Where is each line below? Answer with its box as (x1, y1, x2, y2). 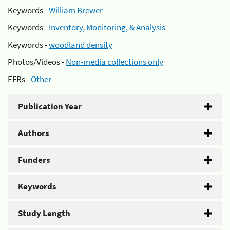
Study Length (18, 207, 70, 219)
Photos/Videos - (8, 56, 66, 67)
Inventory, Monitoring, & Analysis (49, 22, 165, 33)
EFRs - (8, 73, 31, 85)
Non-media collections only (66, 56, 163, 67)
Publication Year (18, 100, 82, 112)
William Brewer (49, 4, 103, 16)
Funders (18, 154, 50, 165)
